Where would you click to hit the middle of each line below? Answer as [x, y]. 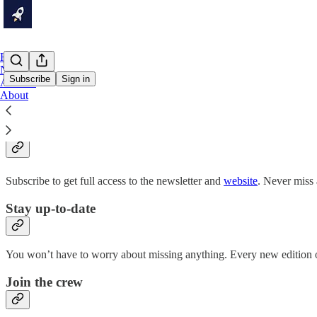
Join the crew [44, 282]
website [241, 180]
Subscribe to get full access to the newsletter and [115, 180]
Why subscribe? [83, 120]
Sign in [76, 79]
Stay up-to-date [51, 208]
